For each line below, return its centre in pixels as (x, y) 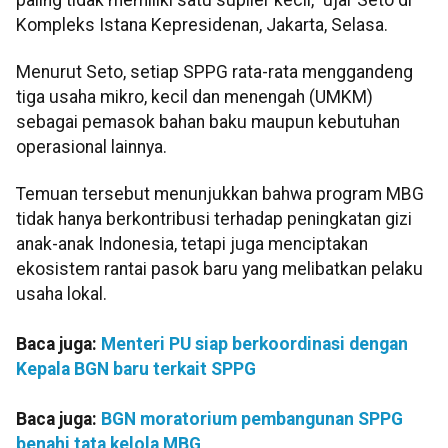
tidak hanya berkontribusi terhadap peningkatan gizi (214, 219)
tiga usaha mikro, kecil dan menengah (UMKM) (194, 97)
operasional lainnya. (91, 147)
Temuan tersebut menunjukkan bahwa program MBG (220, 194)
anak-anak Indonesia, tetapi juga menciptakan (192, 244)
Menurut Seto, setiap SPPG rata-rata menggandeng (214, 72)
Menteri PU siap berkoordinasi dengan (254, 344)
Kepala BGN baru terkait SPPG (136, 369)
